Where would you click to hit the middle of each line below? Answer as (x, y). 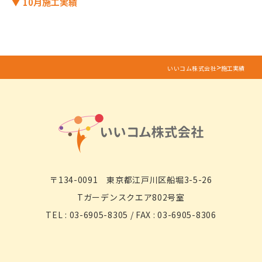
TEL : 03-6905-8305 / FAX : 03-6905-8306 (131, 215)
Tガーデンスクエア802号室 (131, 197)
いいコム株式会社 (192, 68)
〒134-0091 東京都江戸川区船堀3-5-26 (131, 180)
